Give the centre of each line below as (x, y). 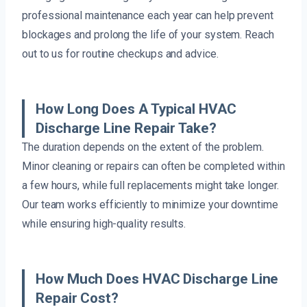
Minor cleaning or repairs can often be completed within (153, 166)
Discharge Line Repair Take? (126, 128)
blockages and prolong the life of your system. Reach (148, 34)
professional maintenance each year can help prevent (148, 15)
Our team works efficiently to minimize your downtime (150, 204)
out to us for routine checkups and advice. (120, 53)
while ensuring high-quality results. (104, 223)
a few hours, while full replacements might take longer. (150, 185)
